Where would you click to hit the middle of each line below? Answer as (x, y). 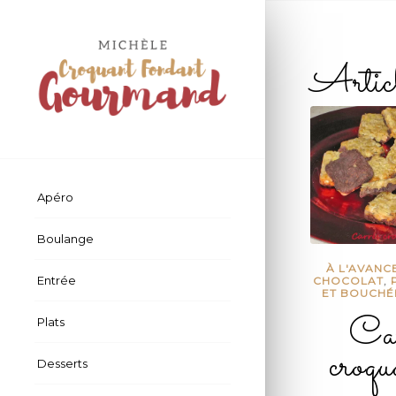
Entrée (57, 281)
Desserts (62, 364)
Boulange (65, 239)
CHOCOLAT (348, 280)
